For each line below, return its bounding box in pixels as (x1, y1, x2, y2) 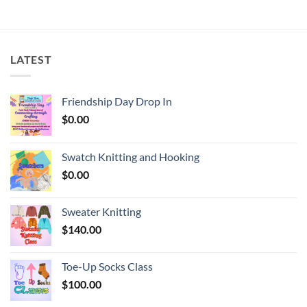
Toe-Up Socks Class (62, 260, 153, 273)
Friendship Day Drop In (62, 95, 172, 108)
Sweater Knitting (62, 205, 141, 219)
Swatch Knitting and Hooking (62, 150, 199, 164)
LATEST (10, 52, 52, 66)
